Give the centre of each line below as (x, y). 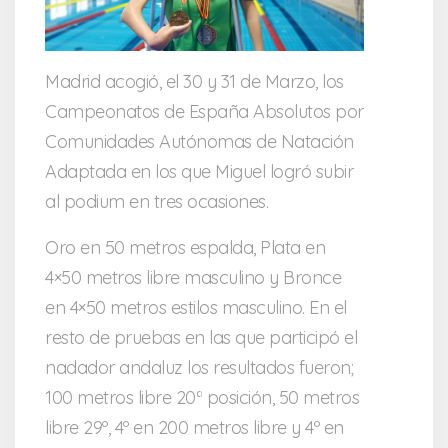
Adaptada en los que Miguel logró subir (199, 171)
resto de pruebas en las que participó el (201, 337)
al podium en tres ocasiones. (156, 201)
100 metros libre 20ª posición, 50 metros (202, 397)
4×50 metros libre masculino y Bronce (193, 277)
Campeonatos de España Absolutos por (204, 111)
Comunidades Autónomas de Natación (199, 141)
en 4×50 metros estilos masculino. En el (196, 307)
